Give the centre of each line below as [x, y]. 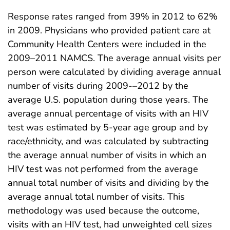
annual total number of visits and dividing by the [108, 183]
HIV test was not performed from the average [103, 169]
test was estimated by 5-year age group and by [108, 127]
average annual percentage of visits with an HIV [108, 113]
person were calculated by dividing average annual [114, 72]
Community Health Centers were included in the [107, 44]
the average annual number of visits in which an [107, 155]
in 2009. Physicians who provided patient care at [109, 30]
